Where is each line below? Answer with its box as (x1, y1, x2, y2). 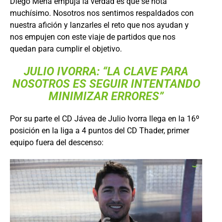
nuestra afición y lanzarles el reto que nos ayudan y (10, 20, 189, 30)
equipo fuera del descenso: (10, 137, 104, 147)
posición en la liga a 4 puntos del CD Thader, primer (10, 125, 189, 135)
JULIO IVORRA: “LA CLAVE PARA (24, 64, 188, 78)
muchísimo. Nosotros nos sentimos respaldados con (10, 8, 194, 18)
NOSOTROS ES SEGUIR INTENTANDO (12, 77, 200, 91)
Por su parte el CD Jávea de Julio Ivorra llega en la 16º (10, 113, 199, 123)
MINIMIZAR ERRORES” (49, 89, 164, 103)
